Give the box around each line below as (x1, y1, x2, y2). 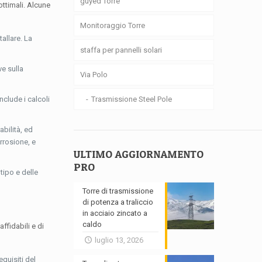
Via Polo (80, 70, 108, 79)
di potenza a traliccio (82, 198, 154, 206)
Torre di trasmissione (82, 187, 154, 195)
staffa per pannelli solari (80, 46, 163, 54)
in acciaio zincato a (82, 209, 148, 218)
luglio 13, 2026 (94, 236, 143, 244)
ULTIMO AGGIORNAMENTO (74, 148, 204, 160)
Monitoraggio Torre (80, 21, 146, 30)
